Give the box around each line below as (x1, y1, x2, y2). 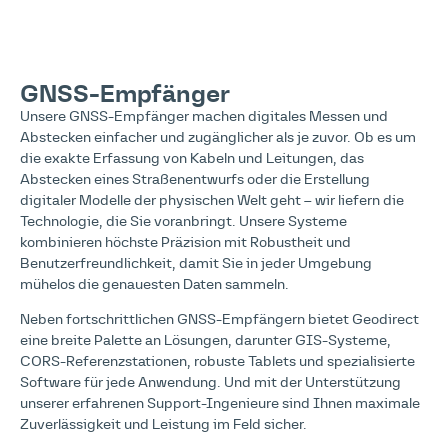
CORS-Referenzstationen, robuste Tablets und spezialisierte (20, 355, 415, 370)
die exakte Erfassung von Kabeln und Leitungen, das (20, 152, 364, 166)
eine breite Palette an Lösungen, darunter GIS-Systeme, (20, 334, 391, 349)
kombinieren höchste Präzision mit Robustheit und (20, 236, 351, 250)
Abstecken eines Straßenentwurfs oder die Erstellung (20, 173, 370, 187)
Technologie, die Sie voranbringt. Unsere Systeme (20, 215, 347, 229)
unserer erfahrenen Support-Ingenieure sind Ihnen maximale (20, 397, 420, 412)
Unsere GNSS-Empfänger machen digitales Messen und (20, 110, 388, 124)
